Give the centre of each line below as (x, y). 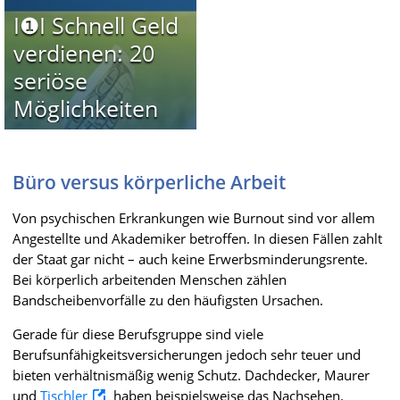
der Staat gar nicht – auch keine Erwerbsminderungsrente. (190, 258)
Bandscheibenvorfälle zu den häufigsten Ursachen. (168, 300)
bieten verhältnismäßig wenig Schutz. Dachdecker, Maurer (191, 375)
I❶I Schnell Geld (96, 25)
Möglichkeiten (85, 108)
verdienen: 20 (83, 52)
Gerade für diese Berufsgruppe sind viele (138, 333)
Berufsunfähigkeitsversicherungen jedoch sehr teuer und (187, 354)
